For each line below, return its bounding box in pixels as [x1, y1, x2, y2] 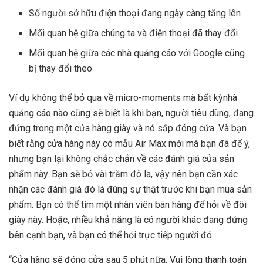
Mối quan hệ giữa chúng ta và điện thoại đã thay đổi [29, 27, 238, 39]
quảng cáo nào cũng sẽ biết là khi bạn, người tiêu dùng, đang [9, 107, 254, 119]
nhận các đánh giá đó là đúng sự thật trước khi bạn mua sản [9, 183, 252, 195]
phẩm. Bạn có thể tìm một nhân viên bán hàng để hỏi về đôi [9, 198, 247, 210]
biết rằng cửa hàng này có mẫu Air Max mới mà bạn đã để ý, [9, 137, 250, 149]
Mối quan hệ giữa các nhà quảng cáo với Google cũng [29, 47, 245, 59]
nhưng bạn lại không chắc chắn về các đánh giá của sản [9, 153, 234, 164]
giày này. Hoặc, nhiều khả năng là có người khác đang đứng [9, 214, 248, 225]
